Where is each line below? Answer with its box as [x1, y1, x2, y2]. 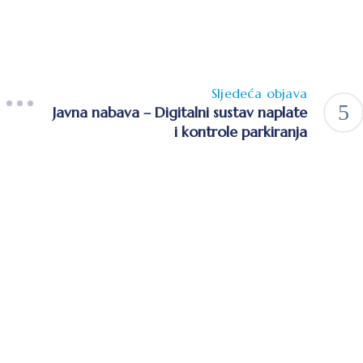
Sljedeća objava [211, 84, 307, 101]
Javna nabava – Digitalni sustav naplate [53, 102, 307, 122]
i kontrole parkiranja [174, 122, 307, 141]
